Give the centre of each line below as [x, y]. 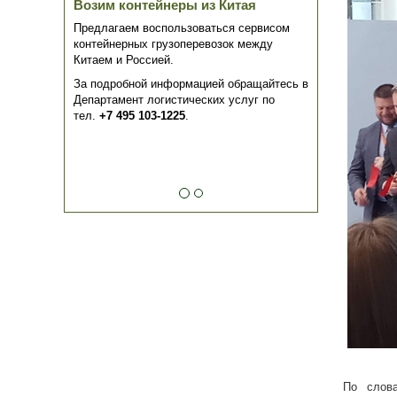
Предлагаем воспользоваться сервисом [182, 28]
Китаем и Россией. [124, 60]
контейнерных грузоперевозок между [173, 44]
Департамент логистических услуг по [174, 100]
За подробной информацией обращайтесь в [191, 84]
